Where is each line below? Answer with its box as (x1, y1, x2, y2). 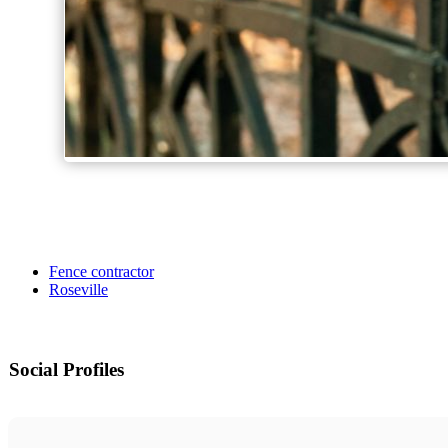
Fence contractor (49, 263, 154, 281)
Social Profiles (9, 359, 124, 381)
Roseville (49, 281, 108, 299)
